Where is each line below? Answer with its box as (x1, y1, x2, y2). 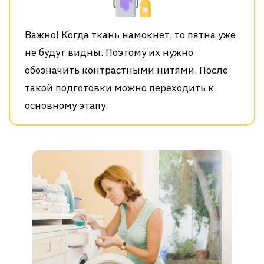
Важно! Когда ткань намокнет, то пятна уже (25, 28, 236, 41)
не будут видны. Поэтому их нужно (25, 45, 193, 59)
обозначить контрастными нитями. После (25, 63, 228, 77)
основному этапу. (25, 98, 108, 112)
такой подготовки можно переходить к (25, 81, 214, 94)
